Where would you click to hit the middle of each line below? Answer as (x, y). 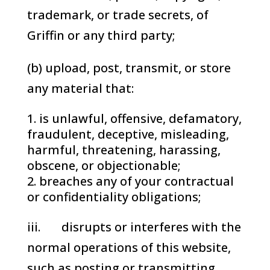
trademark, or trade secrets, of (118, 15)
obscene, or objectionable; (103, 165)
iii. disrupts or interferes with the (134, 227)
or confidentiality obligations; (114, 197)
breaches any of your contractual (136, 181)
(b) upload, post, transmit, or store (129, 68)
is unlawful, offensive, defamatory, (140, 118)
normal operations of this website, (129, 247)
